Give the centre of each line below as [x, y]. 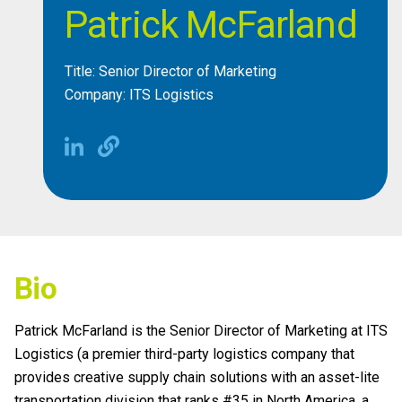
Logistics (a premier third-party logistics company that [184, 354]
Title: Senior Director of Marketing [170, 71]
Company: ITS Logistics [139, 95]
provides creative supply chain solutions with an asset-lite [197, 377]
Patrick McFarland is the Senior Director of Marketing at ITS [201, 331]
